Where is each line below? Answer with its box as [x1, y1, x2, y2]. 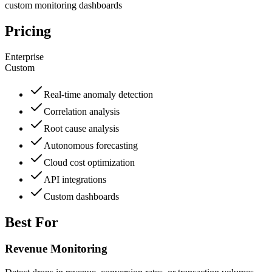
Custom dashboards [44, 191, 119, 202]
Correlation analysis [44, 106, 120, 117]
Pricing [5, 22, 51, 39]
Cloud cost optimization [44, 157, 135, 168]
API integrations [44, 174, 106, 185]
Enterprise [5, 51, 44, 62]
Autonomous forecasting [44, 140, 138, 151]
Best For [5, 214, 58, 230]
